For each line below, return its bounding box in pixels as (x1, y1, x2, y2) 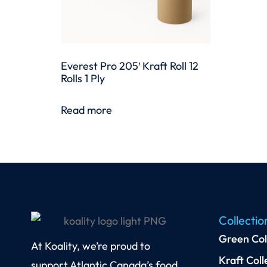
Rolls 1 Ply (61, 72, 105, 86)
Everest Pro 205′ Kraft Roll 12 (61, 59, 198, 73)
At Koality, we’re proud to (31, 238, 150, 253)
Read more (61, 103, 112, 117)
